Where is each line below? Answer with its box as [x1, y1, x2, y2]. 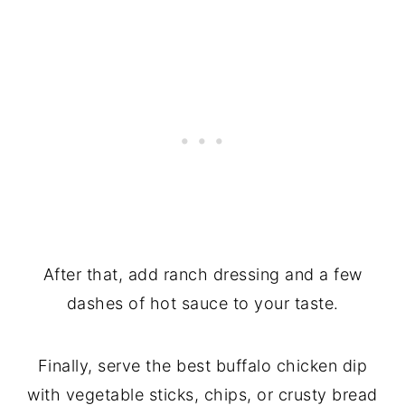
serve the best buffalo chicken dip [92, 355, 368, 375]
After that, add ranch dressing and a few [42, 264, 363, 284]
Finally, [37, 355, 93, 375]
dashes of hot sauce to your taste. [66, 293, 339, 313]
